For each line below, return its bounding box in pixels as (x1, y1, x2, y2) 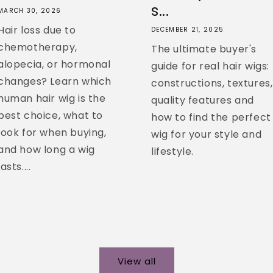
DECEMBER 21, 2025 (151, 24, 224, 34)
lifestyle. (151, 144, 194, 158)
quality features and (151, 93, 255, 107)
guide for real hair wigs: (151, 58, 270, 73)
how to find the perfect (151, 110, 271, 124)
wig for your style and (151, 127, 262, 141)
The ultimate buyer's (151, 41, 257, 56)
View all (117, 255, 156, 268)
